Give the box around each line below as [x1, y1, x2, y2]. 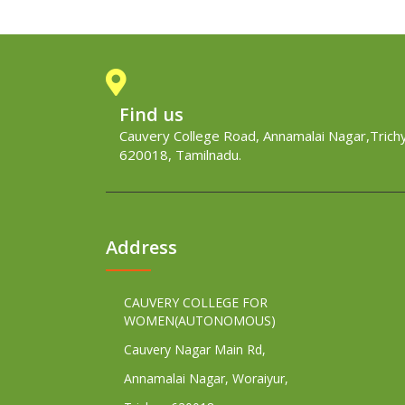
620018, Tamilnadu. [119, 146, 241, 165]
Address [106, 235, 177, 260]
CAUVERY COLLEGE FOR [124, 294, 268, 312]
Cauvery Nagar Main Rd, [124, 341, 266, 359]
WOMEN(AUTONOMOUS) [124, 312, 276, 330]
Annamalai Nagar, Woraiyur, [124, 370, 288, 388]
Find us [119, 102, 184, 127]
